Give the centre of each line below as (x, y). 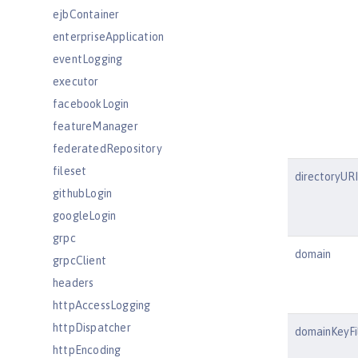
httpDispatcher (92, 328)
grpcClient (80, 261)
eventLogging (88, 59)
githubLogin (83, 193)
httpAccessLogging (102, 305)
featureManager (95, 126)
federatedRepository (107, 149)
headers (74, 283)
